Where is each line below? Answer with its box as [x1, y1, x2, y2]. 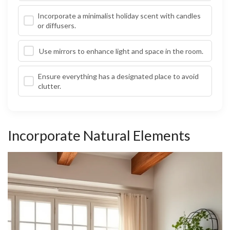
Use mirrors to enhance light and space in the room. [39, 46, 203, 55]
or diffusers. [37, 21, 76, 30]
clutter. [38, 82, 62, 91]
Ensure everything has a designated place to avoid [38, 72, 199, 81]
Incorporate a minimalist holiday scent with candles [37, 11, 201, 21]
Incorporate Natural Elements [8, 127, 190, 144]
